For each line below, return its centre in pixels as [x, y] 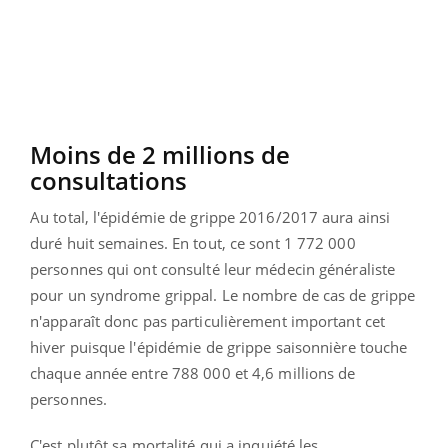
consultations [111, 181]
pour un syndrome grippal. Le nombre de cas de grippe [223, 295]
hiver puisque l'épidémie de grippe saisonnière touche [219, 347]
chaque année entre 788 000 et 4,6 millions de [193, 373]
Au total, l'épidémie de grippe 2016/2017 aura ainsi [210, 217]
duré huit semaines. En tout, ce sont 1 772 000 [193, 243]
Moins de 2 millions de [160, 155]
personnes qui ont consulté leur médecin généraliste [213, 269]
